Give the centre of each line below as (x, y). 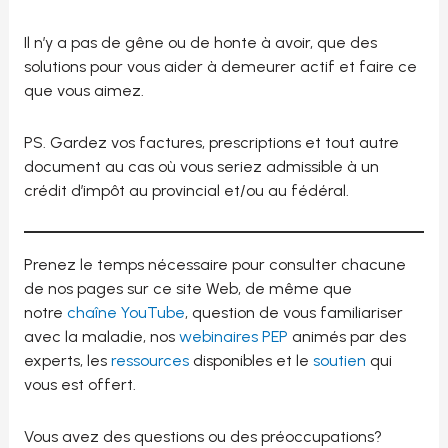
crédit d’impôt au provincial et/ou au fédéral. (186, 191)
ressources (149, 361)
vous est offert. (79, 385)
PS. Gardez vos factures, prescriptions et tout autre (211, 143)
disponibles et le (250, 361)
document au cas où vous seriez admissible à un (201, 167)
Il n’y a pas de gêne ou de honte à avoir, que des (200, 43)
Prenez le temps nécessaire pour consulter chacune (214, 265)
